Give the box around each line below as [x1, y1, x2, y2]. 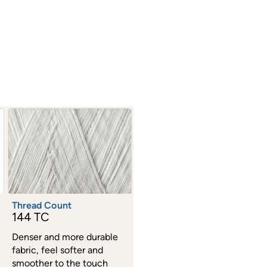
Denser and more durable [11, 231, 118, 243]
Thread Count [11, 200, 72, 212]
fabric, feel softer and [11, 244, 103, 256]
